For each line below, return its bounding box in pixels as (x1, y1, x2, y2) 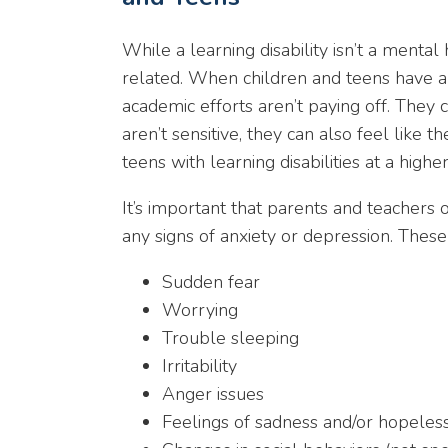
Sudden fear (162, 270, 260, 294)
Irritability (162, 354, 237, 378)
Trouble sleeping (162, 326, 299, 350)
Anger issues (162, 382, 264, 406)
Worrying (162, 298, 238, 322)
